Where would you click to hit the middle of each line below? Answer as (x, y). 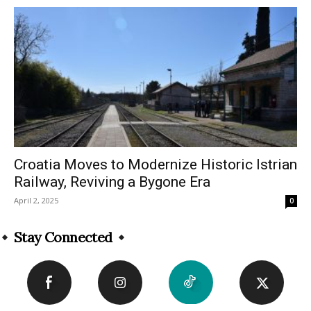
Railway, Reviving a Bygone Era (112, 182)
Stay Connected (63, 237)
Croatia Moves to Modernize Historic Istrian (155, 164)
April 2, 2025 (36, 200)
